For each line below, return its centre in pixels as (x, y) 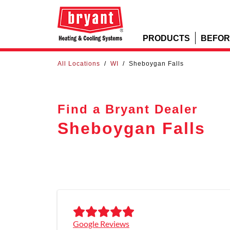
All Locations (79, 64)
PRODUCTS (166, 38)
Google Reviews (101, 224)
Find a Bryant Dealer (128, 109)
